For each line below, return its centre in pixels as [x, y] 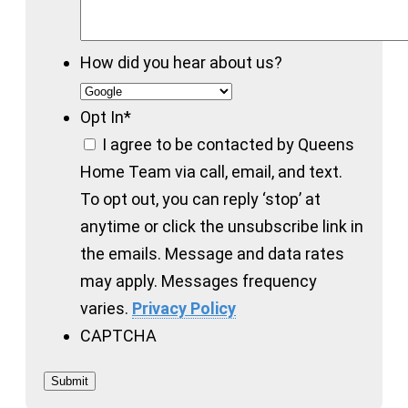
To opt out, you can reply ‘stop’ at [200, 199]
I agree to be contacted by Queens [228, 144]
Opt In [102, 117]
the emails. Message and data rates [212, 253]
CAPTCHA [118, 335]
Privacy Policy [184, 308]
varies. [106, 308]
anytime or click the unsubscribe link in [222, 226]
